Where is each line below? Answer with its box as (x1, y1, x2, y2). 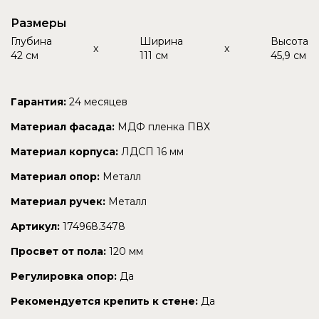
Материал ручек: (11, 194, 105, 208)
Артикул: (11, 219, 60, 233)
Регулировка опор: (11, 269, 117, 283)
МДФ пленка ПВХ (117, 120, 210, 133)
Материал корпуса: (11, 145, 118, 158)
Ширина (140, 34, 183, 48)
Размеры (11, 16, 66, 30)
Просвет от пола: (11, 244, 106, 258)
